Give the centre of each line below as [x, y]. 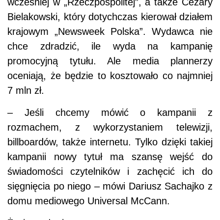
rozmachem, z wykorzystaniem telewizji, [110, 127]
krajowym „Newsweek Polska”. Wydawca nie [110, 32]
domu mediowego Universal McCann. [89, 201]
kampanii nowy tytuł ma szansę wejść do [110, 157]
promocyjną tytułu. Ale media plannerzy [110, 61]
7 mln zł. [26, 91]
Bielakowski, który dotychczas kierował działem [110, 17]
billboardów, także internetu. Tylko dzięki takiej [110, 142]
